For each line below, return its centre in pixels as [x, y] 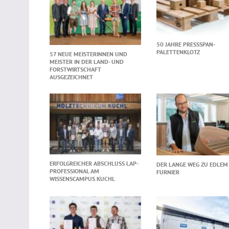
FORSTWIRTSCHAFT [75, 70]
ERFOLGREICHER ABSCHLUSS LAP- [94, 164]
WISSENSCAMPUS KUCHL [82, 179]
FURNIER [168, 172]
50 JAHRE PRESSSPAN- [186, 44]
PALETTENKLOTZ [178, 52]
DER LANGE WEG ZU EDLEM [192, 164]
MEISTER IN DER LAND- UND [87, 62]
